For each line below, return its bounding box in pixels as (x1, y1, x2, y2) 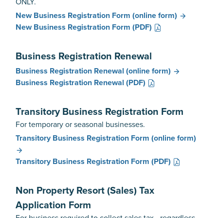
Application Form (16, 197, 91, 212)
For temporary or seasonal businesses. (16, 118, 145, 130)
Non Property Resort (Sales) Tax (16, 182, 154, 198)
